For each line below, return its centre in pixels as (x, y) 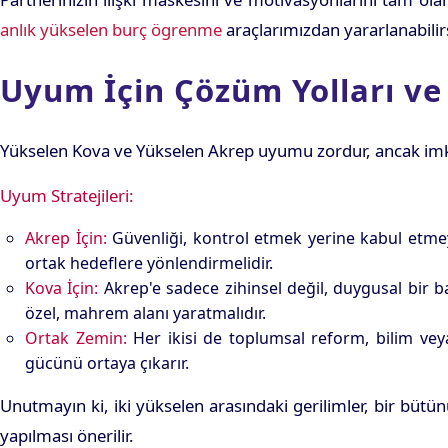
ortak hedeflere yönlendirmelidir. (149, 263)
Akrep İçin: (66, 238)
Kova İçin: (62, 288)
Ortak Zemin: (76, 338)
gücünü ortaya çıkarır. (107, 363)
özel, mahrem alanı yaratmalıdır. (145, 313)
